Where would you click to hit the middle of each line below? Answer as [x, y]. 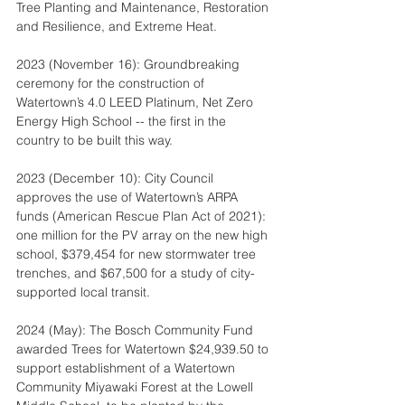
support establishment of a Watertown [127, 368]
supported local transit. [83, 292]
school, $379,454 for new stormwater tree [138, 254]
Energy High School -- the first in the [123, 121]
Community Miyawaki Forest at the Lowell [137, 387]
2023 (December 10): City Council [117, 178]
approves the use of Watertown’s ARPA [129, 197]
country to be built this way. [94, 140]
